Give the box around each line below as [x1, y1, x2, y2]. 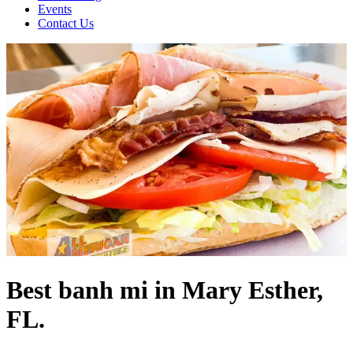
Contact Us [38, 17, 94, 30]
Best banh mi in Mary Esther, [6, 276, 323, 305]
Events [38, 2, 72, 16]
